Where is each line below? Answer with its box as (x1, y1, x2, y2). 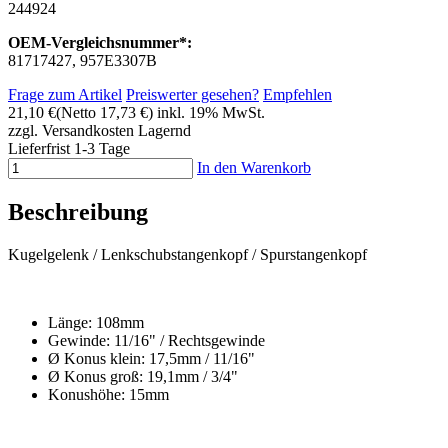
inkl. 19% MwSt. (157, 103, 265, 121)
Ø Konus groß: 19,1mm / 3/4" (48, 367, 238, 385)
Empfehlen (263, 85, 332, 103)
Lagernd (138, 121, 191, 139)
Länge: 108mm (48, 313, 144, 331)
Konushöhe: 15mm (48, 385, 169, 403)
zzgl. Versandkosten (8, 121, 134, 139)
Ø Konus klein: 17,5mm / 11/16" (48, 349, 255, 367)
